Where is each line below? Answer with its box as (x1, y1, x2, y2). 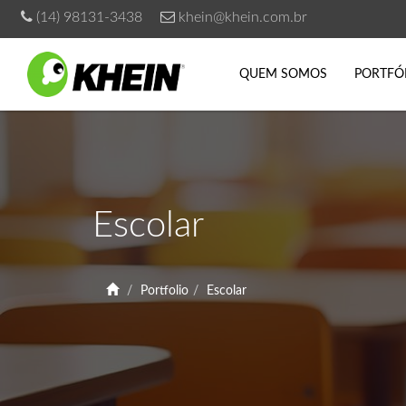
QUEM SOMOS (239, 68, 327, 81)
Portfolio (140, 285, 188, 298)
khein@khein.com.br (179, 10, 307, 24)
